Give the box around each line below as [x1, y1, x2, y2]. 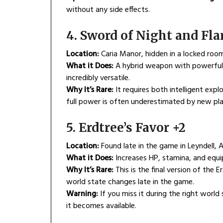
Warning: [66, 188, 98, 201]
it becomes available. [66, 200, 136, 213]
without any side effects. [66, 3, 150, 17]
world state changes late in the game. [66, 176, 194, 189]
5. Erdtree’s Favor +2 [66, 120, 186, 136]
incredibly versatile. [66, 72, 130, 85]
